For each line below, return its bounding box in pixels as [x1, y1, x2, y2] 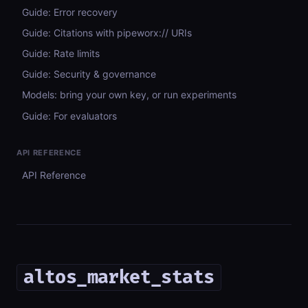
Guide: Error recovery [22, 5, 118, 18]
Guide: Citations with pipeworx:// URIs [22, 26, 192, 38]
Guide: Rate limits [22, 47, 100, 59]
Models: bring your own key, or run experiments [22, 89, 236, 101]
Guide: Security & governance [22, 68, 156, 80]
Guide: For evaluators [22, 109, 117, 122]
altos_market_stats [23, 266, 214, 289]
